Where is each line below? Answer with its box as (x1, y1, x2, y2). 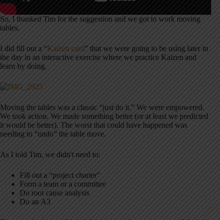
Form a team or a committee (20, 180, 106, 189)
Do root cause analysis (20, 189, 89, 197)
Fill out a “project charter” (20, 171, 100, 180)
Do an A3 (20, 197, 51, 206)
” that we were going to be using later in (84, 44, 208, 53)
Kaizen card (47, 44, 84, 53)
